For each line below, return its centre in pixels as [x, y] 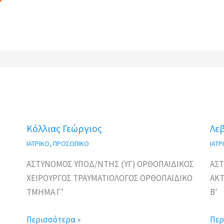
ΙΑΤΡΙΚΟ [38, 144]
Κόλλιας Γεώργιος [64, 128]
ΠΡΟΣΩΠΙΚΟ [71, 144]
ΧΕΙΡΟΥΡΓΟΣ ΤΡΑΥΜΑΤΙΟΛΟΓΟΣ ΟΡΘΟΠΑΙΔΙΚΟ [110, 178]
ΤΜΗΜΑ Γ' [45, 192]
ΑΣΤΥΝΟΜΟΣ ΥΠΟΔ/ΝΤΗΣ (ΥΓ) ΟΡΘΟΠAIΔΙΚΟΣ [110, 164]
